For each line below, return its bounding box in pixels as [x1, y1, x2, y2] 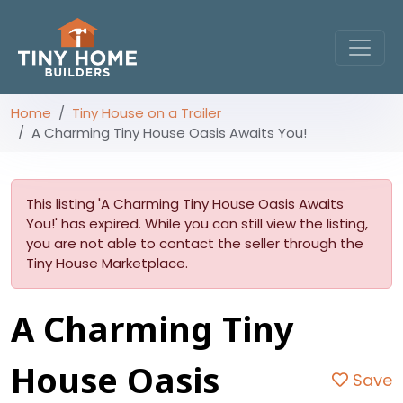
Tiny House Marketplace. [26, 254, 188, 273]
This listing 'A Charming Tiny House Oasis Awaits [26, 194, 344, 213]
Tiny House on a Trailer [72, 103, 221, 122]
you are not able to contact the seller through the [26, 234, 363, 253]
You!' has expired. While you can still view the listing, [26, 214, 368, 233]
